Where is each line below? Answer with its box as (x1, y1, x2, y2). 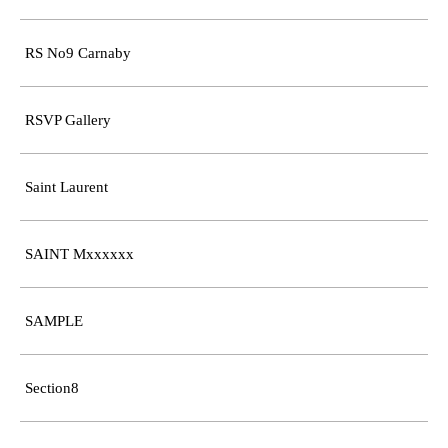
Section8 (25, 379, 79, 396)
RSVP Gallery (25, 111, 111, 128)
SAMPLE (25, 312, 83, 329)
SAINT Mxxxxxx (25, 245, 134, 262)
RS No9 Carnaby (25, 44, 131, 61)
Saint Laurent (25, 178, 108, 195)
